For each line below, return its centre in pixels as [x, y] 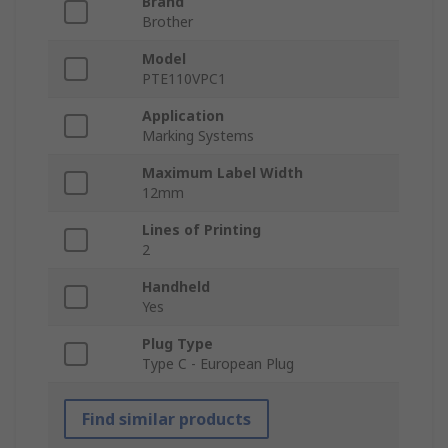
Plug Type [177, 344]
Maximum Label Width [222, 173]
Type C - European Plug [218, 364]
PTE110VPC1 [184, 79]
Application [183, 116]
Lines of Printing [201, 230]
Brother [167, 22]
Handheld [176, 287]
